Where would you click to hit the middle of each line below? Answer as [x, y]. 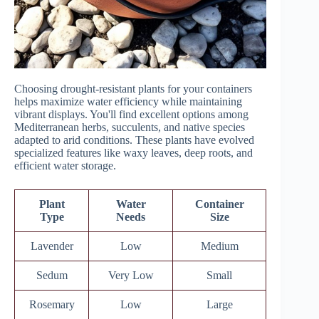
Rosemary [52, 305]
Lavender [52, 246]
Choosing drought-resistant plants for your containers [133, 89]
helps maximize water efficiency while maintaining [128, 102]
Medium [219, 246]
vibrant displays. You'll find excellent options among [131, 115]
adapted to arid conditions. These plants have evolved [134, 140]
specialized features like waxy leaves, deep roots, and [134, 153]
